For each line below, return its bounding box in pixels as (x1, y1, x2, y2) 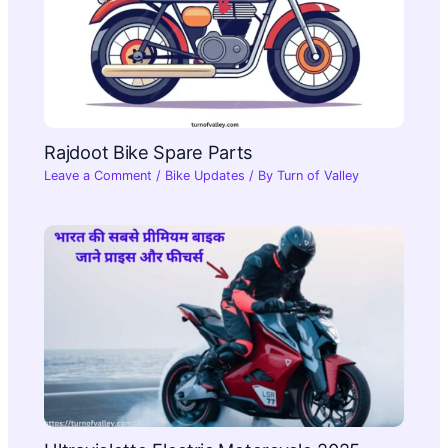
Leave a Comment (44, 168, 153, 184)
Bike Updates (165, 168, 246, 184)
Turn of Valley (277, 168, 360, 184)
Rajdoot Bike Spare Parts (44, 140, 254, 163)
